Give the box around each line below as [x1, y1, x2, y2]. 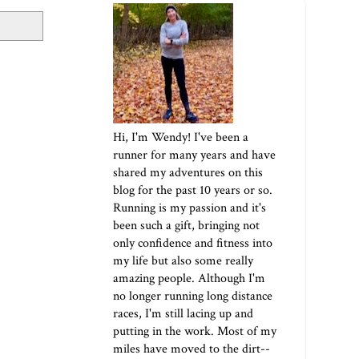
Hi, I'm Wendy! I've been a [113, 129, 248, 147]
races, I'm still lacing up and [113, 305, 253, 323]
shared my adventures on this [113, 164, 263, 182]
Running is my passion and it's [113, 200, 266, 217]
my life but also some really [113, 252, 253, 270]
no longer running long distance [113, 288, 272, 305]
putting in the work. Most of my [113, 323, 276, 341]
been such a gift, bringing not [113, 217, 260, 235]
